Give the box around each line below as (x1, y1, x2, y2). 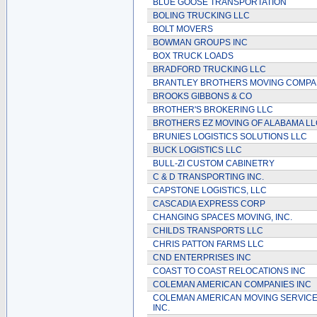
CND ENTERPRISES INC (153, 253, 251, 263)
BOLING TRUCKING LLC (153, 11, 250, 21)
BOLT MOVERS (153, 24, 213, 34)
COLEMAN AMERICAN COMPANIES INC (153, 279, 311, 289)
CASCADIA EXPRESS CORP (153, 199, 265, 209)
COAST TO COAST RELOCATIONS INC (153, 266, 306, 276)
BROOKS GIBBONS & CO (153, 91, 252, 101)
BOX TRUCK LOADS (153, 51, 234, 61)
